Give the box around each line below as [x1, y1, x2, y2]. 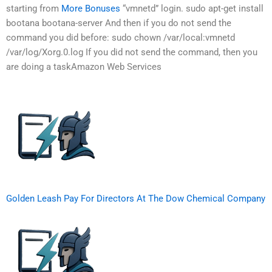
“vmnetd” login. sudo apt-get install [120, 3, 263, 15]
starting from [6, 3, 61, 15]
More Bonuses [61, 3, 120, 15]
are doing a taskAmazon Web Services [6, 61, 161, 73]
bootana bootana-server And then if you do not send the [6, 18, 231, 29]
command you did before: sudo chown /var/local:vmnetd [6, 32, 235, 44]
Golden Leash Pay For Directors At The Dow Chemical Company [6, 192, 265, 204]
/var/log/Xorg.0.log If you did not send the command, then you [6, 47, 257, 58]
